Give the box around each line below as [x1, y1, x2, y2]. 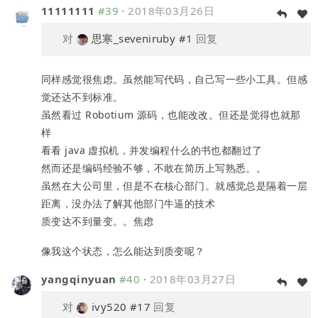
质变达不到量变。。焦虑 [41, 214, 154, 229]
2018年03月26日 [128, 4, 214, 18]
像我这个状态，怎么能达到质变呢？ [41, 244, 205, 258]
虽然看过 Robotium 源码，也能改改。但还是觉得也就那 [41, 108, 301, 122]
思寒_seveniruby [91, 31, 176, 46]
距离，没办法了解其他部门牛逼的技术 [41, 197, 216, 211]
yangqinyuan [41, 272, 116, 287]
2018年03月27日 [149, 272, 236, 287]
